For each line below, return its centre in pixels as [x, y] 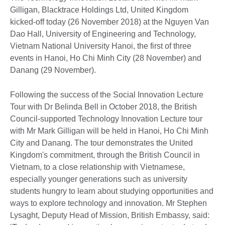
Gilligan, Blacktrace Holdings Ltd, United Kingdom [99, 10]
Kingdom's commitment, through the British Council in [105, 155]
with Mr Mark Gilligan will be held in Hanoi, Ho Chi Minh [109, 131]
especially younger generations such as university [99, 179]
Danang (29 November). [53, 70]
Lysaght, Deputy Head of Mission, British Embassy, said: [110, 215]
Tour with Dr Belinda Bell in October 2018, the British [103, 106]
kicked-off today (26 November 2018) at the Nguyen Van [109, 22]
